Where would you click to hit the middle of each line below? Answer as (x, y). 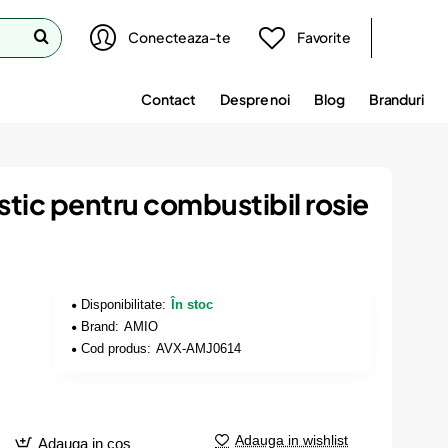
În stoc (192, 304)
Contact (168, 98)
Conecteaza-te (179, 37)
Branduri (396, 98)
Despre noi (255, 98)
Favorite (323, 37)
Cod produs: (116, 348)
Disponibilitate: (124, 304)
